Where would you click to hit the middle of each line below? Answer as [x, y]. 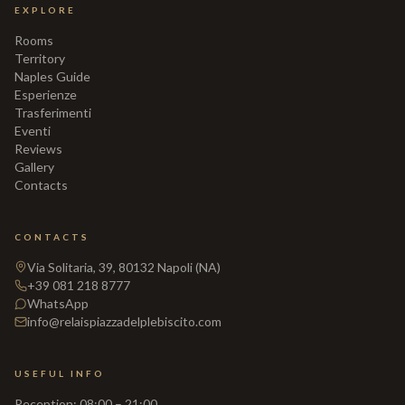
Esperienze [46, 94]
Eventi [33, 131]
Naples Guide [52, 76]
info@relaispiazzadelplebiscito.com [124, 321]
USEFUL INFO [60, 373]
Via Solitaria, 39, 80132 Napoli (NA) [124, 267]
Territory [40, 58]
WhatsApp [58, 303]
